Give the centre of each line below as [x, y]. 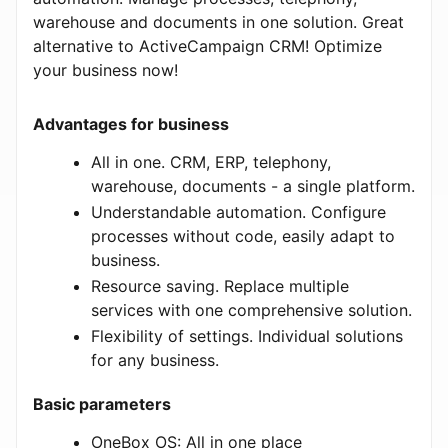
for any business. [155, 359]
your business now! [105, 69]
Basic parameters [102, 403]
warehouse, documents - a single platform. [253, 185]
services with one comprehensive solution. [251, 309]
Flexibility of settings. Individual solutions [247, 335]
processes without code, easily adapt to [243, 235]
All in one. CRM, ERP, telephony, [211, 161]
